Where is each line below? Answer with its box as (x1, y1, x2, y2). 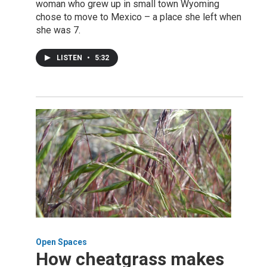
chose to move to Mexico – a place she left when (36, 11, 241, 23)
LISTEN (57, 53, 84, 62)
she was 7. (36, 24, 80, 36)
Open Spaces (36, 237, 87, 247)
